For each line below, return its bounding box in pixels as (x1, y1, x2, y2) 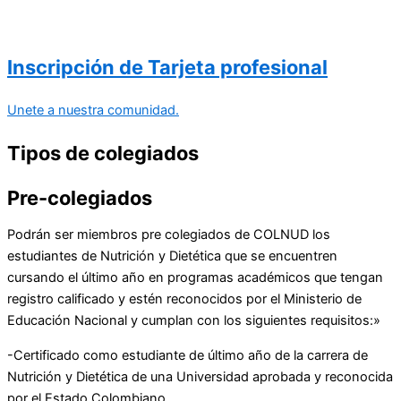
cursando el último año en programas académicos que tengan (7, 269, 383, 286)
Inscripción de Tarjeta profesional (7, 55, 328, 79)
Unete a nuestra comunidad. (7, 102, 179, 119)
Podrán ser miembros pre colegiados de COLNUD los (7, 226, 330, 243)
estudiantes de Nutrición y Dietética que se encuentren (7, 248, 337, 265)
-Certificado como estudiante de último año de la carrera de (7, 346, 368, 363)
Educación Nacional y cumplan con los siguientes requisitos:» (7, 312, 380, 329)
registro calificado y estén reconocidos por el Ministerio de (7, 291, 362, 308)
